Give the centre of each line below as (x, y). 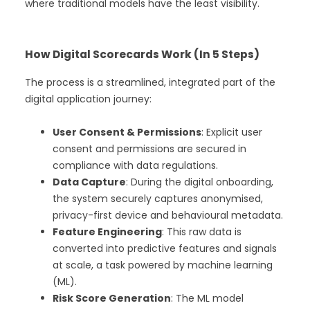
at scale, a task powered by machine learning (163, 265)
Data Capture (89, 182)
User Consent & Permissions (127, 133)
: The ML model (207, 299)
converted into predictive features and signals (165, 249)
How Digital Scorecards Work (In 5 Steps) (143, 55)
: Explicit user (232, 133)
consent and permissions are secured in (149, 149)
